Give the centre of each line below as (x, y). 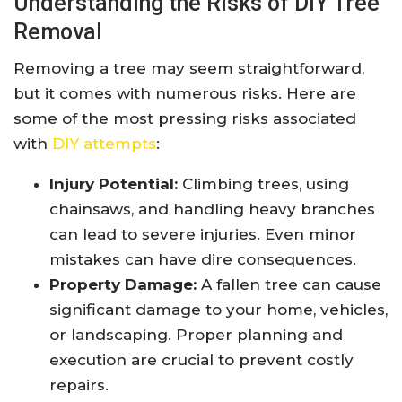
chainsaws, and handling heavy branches (212, 210)
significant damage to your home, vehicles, (218, 310)
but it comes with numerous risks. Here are (185, 94)
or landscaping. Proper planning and (196, 335)
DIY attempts (104, 144)
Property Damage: (123, 285)
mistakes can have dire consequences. (203, 260)
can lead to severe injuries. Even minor (203, 235)
